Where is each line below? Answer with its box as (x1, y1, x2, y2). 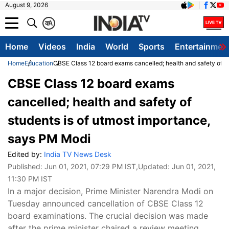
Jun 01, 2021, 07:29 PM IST (44, 162, 136, 171)
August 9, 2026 (5, 1, 48, 9)
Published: (8, 162, 44, 171)
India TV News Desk (44, 150, 111, 158)
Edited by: (8, 150, 44, 158)
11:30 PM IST (8, 174, 52, 183)
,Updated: (136, 162, 172, 171)
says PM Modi (8, 131, 91, 146)
